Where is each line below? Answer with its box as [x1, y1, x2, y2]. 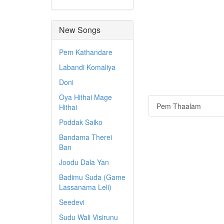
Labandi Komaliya [59, 62, 115, 72]
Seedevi [59, 197, 84, 207]
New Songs [59, 24, 100, 35]
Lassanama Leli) [59, 182, 111, 192]
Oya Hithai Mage [59, 92, 112, 102]
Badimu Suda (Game [59, 172, 125, 182]
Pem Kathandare [59, 47, 112, 57]
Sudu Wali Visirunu [59, 212, 118, 222]
